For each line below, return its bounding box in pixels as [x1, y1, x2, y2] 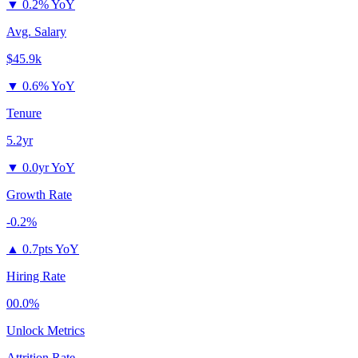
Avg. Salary [6, 24, 66, 38]
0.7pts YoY [22, 241, 79, 256]
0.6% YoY [22, 78, 75, 93]
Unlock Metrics [6, 323, 85, 337]
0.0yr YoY [22, 160, 75, 174]
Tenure [6, 105, 42, 120]
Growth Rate [6, 187, 72, 201]
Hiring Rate [6, 268, 66, 283]
